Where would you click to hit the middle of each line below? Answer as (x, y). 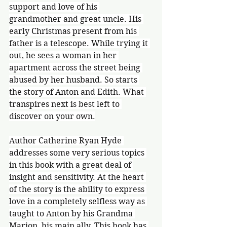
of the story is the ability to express (78, 189)
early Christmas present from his (74, 31)
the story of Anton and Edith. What (78, 92)
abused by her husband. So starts (74, 80)
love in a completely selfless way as (78, 201)
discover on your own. (52, 116)
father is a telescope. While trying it (80, 43)
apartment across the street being (76, 68)
